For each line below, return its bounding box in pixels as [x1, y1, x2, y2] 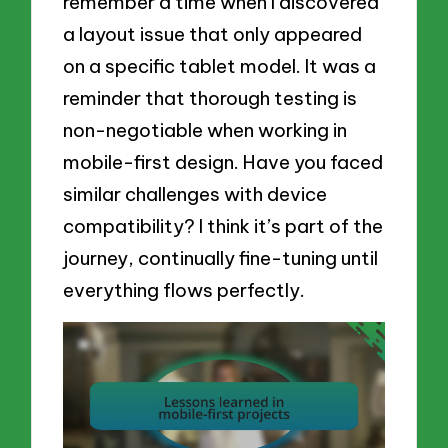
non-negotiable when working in [63, 118, 348, 143]
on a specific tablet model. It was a [63, 54, 377, 79]
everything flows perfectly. [63, 278, 306, 303]
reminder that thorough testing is [63, 86, 358, 111]
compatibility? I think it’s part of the [63, 214, 384, 239]
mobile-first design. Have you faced [63, 150, 384, 175]
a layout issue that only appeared [63, 22, 363, 47]
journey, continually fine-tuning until [63, 246, 379, 271]
